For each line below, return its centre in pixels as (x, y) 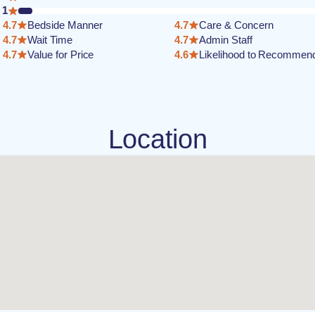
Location (157, 139)
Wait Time (50, 40)
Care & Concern (236, 25)
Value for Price (61, 54)
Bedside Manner (65, 25)
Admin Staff (226, 40)
